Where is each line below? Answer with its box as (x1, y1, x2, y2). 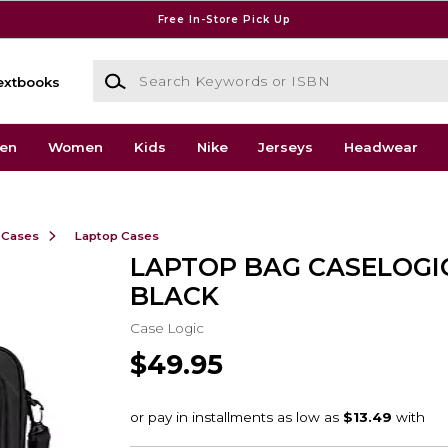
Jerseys (258, 139, 314, 156)
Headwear (344, 139, 419, 156)
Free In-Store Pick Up (157, 12, 291, 26)
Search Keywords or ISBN (91, 61, 271, 78)
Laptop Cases (74, 228, 159, 243)
